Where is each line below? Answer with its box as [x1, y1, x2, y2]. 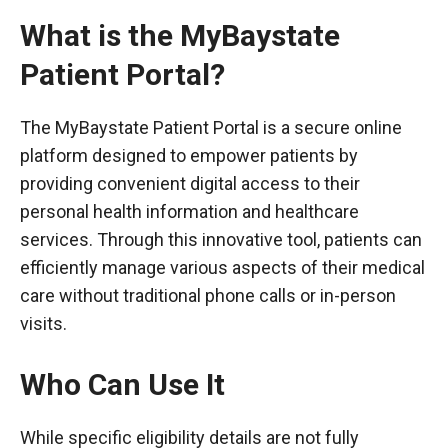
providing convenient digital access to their [20, 172, 360, 194]
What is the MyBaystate [20, 17, 340, 53]
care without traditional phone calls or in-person [20, 284, 396, 306]
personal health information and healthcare [20, 200, 359, 222]
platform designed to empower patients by [20, 144, 358, 166]
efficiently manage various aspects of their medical [20, 256, 425, 278]
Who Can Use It [20, 366, 225, 402]
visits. [20, 312, 67, 334]
